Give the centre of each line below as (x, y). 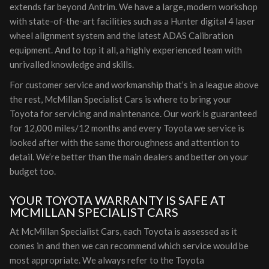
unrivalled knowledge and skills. (72, 64)
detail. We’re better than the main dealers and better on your (129, 157)
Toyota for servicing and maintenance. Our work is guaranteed (133, 113)
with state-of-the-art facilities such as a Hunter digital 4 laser (132, 21)
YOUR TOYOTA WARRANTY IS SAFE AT (118, 200)
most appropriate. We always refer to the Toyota (107, 260)
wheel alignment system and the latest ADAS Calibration (122, 35)
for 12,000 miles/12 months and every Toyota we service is (127, 128)
